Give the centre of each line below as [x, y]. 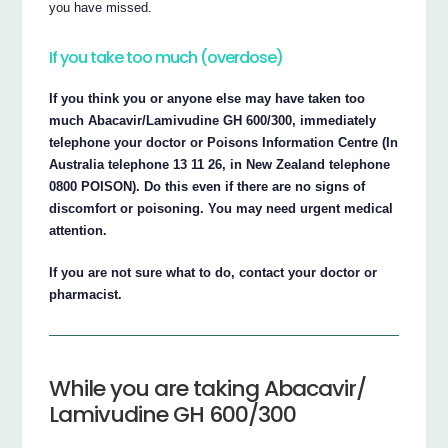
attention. [78, 231]
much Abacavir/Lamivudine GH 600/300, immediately [213, 121]
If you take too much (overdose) [166, 57]
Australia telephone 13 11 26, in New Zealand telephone [220, 165]
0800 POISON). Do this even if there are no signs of [207, 187]
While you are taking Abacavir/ [208, 388]
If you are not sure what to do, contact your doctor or [213, 273]
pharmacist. [86, 295]
